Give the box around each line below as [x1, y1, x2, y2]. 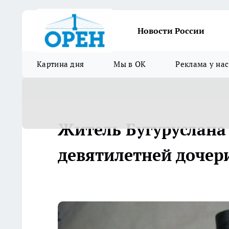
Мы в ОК [113, 59, 146, 69]
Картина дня [37, 59, 84, 69]
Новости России [138, 26, 204, 36]
